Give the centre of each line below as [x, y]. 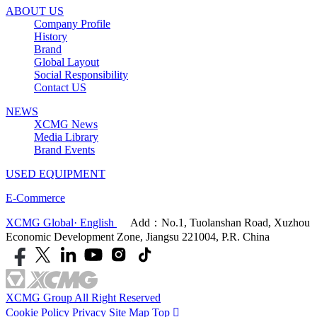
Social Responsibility [81, 75]
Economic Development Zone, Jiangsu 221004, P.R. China [138, 237]
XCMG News [66, 125]
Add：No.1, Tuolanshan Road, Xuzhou [220, 223]
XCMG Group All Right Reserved [83, 298]
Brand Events [64, 150]
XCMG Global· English [61, 223]
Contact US [60, 88]
